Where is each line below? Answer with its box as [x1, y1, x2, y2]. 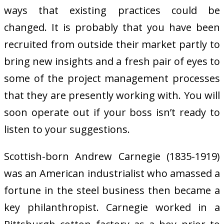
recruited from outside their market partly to [4, 37, 220, 51]
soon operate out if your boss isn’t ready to [4, 105, 220, 119]
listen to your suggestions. [4, 122, 130, 136]
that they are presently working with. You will [4, 88, 220, 102]
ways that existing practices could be [4, 3, 220, 17]
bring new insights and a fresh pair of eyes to [4, 54, 220, 68]
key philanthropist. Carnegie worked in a [4, 200, 220, 214]
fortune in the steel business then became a [4, 183, 220, 197]
